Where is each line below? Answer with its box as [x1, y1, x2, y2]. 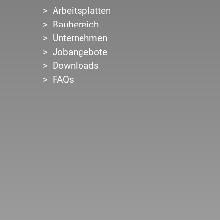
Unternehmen [53, 32, 107, 44]
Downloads [53, 60, 99, 71]
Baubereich [53, 19, 99, 30]
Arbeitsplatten [53, 5, 110, 16]
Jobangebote [53, 46, 107, 57]
